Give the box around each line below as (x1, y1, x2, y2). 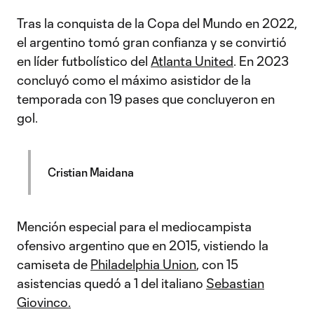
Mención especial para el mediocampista (17, 219, 252, 234)
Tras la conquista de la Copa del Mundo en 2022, (17, 15, 297, 31)
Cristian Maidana (48, 165, 134, 179)
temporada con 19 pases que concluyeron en (17, 91, 275, 107)
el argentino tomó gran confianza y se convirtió (17, 34, 287, 50)
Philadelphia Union (90, 257, 196, 272)
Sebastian (206, 275, 264, 291)
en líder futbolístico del (17, 53, 151, 69)
